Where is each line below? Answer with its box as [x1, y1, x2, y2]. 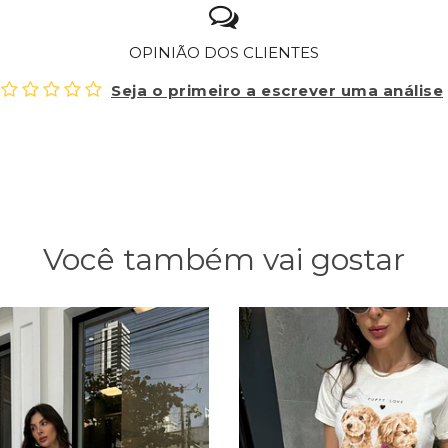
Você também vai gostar [43, 241, 405, 278]
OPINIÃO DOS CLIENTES [129, 43, 319, 62]
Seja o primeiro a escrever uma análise [111, 81, 443, 100]
